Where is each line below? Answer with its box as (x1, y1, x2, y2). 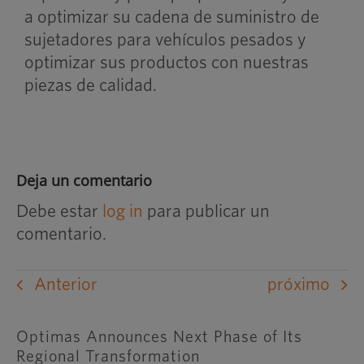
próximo (267, 275, 331, 294)
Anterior (33, 275, 97, 294)
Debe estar (15, 201, 102, 220)
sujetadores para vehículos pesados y (24, 30, 306, 49)
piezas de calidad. (24, 76, 157, 94)
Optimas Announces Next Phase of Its (15, 328, 302, 345)
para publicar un (142, 201, 270, 220)
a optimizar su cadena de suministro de (24, 7, 319, 26)
